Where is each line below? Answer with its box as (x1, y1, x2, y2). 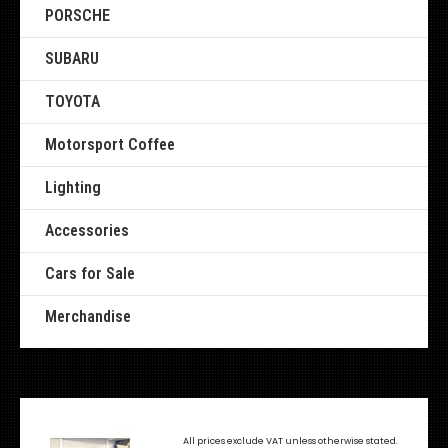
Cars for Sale (45, 264, 135, 283)
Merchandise (45, 307, 131, 326)
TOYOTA (45, 92, 100, 111)
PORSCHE (45, 6, 110, 25)
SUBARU (45, 49, 99, 68)
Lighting (45, 178, 101, 197)
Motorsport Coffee (45, 135, 175, 154)
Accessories (45, 221, 129, 240)
